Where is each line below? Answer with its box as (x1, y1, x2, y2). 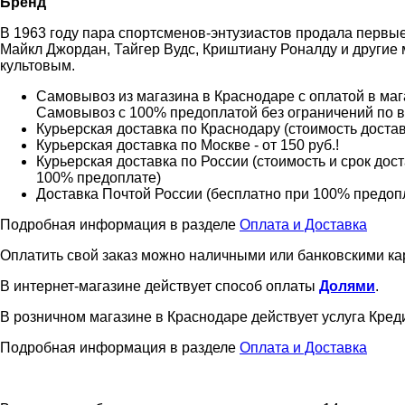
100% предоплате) (36, 169, 161, 185)
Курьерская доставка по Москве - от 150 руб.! (36, 137, 339, 153)
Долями (319, 278, 375, 294)
